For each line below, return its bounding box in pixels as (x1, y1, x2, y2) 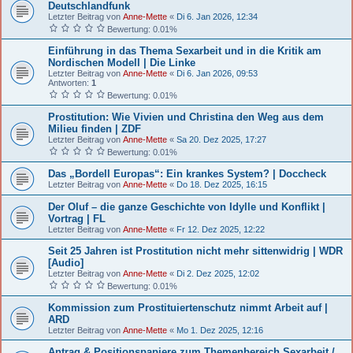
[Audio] (48, 256, 84, 269)
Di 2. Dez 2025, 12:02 (176, 268, 259, 278)
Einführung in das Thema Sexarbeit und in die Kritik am (48, 44, 321, 57)
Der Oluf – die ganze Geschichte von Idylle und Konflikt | (48, 200, 325, 213)
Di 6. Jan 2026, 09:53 (176, 68, 258, 78)
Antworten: (48, 77, 91, 87)
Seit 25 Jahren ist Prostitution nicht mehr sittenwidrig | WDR (48, 244, 343, 257)
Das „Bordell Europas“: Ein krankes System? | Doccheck (48, 167, 326, 180)
